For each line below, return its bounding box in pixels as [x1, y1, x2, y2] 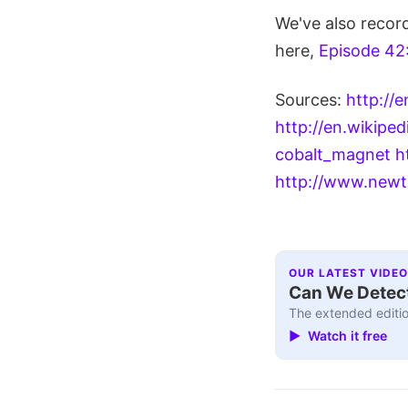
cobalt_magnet [275, 144, 391, 164]
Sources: [275, 89, 346, 109]
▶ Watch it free [289, 327, 388, 343]
